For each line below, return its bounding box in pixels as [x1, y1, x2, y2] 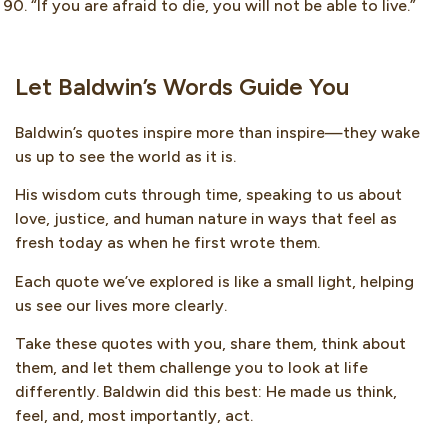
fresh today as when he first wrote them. [15, 233, 320, 253]
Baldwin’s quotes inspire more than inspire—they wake [15, 123, 420, 143]
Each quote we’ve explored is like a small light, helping [15, 271, 414, 291]
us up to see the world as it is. [15, 147, 236, 167]
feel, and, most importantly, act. [15, 406, 253, 426]
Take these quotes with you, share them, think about [15, 334, 406, 354]
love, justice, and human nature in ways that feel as [15, 209, 397, 229]
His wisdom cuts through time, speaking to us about [15, 185, 402, 205]
